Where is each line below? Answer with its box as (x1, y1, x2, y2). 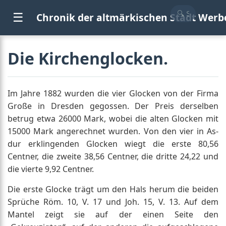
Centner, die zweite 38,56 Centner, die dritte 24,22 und (8, 151, 218, 162)
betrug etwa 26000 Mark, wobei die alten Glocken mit (8, 113, 218, 124)
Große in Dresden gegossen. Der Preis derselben (8, 100, 218, 111)
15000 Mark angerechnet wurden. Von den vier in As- (8, 126, 218, 137)
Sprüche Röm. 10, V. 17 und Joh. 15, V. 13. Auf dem (8, 196, 218, 207)
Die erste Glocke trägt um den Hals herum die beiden (8, 184, 218, 195)
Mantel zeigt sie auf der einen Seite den (8, 209, 218, 220)
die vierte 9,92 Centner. (8, 163, 94, 175)
